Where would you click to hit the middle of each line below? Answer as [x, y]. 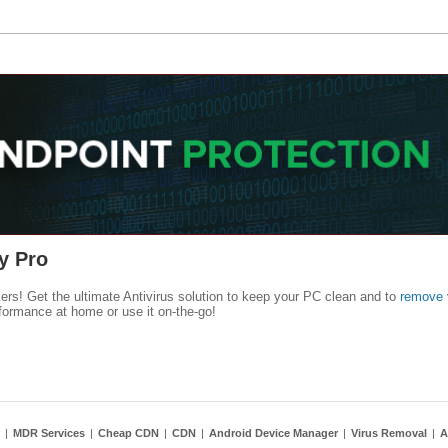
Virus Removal [389, 433]
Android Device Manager [273, 433]
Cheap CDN [128, 433]
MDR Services [49, 433]
